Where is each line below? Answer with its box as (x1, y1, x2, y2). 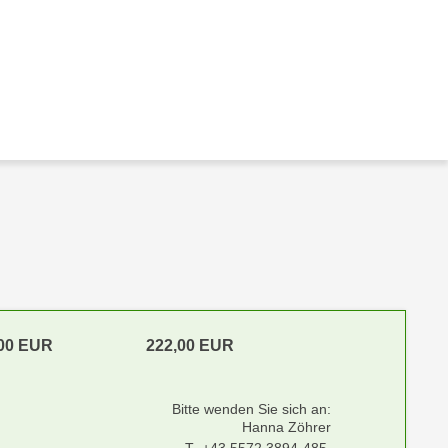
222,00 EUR (145, 337, 234, 354)
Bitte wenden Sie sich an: (171, 401, 331, 417)
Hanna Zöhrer (241, 419, 331, 435)
